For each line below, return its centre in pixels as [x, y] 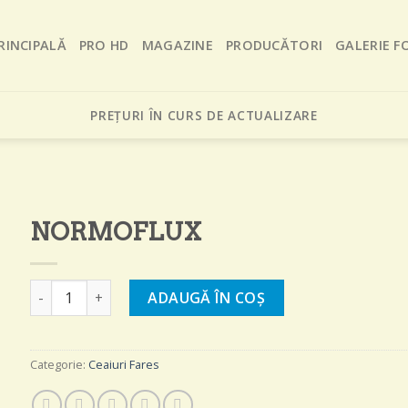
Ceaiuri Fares [123, 364]
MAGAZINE [177, 45]
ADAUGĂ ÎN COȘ [207, 298]
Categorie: [59, 364]
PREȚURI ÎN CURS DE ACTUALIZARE [204, 115]
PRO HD [104, 45]
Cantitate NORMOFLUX [104, 289]
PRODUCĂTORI [274, 45]
